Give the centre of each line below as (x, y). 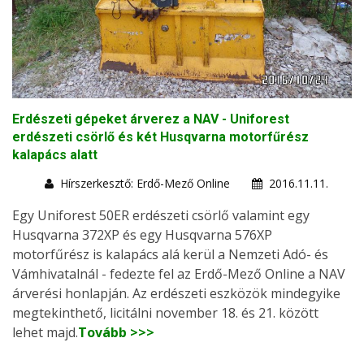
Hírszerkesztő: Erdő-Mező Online (145, 183)
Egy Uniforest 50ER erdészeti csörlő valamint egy (161, 215)
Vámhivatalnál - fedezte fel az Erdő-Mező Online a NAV (179, 273)
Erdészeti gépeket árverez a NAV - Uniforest (151, 119)
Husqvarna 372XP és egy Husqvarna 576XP (142, 234)
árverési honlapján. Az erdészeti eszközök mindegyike (176, 293)
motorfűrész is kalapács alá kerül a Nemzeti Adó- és (170, 254)
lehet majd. (45, 332)
